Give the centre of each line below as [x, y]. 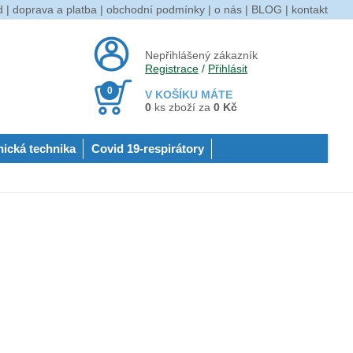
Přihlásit [228, 68]
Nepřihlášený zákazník [201, 55]
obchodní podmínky [156, 9]
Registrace [172, 68]
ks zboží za [182, 107]
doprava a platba [55, 9]
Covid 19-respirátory [148, 149]
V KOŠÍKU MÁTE [189, 94]
